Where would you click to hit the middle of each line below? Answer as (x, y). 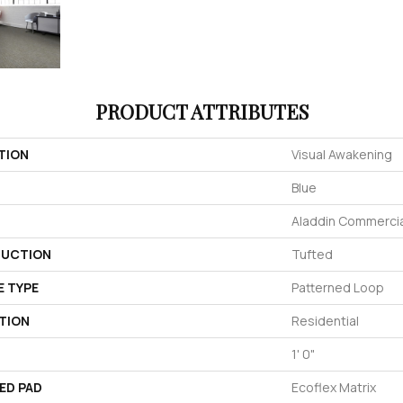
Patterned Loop (338, 288)
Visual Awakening (342, 155)
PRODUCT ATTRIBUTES (201, 112)
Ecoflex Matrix (334, 388)
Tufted (312, 255)
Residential (325, 321)
